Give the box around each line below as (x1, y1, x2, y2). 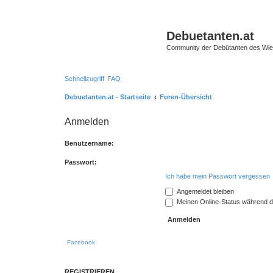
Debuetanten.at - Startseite (65, 93, 151, 101)
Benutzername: (65, 139, 114, 147)
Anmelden (65, 116, 109, 127)
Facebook (67, 238, 95, 246)
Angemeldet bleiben (175, 187, 234, 195)
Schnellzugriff (65, 74, 104, 82)
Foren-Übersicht (160, 93, 212, 101)
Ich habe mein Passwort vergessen (165, 172, 270, 180)
